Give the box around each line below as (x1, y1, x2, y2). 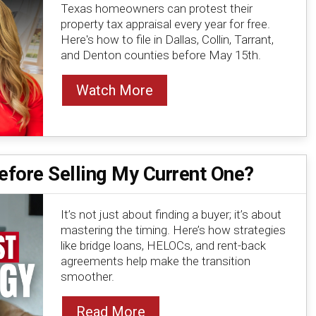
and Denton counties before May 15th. (60, 48, 261, 63)
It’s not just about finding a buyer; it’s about (60, 207, 281, 221)
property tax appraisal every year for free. (60, 17, 270, 32)
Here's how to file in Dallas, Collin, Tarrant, (60, 32, 274, 47)
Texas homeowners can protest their (60, 1, 253, 16)
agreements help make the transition (60, 253, 250, 268)
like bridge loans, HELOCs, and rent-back (60, 238, 266, 253)
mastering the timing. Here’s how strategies (60, 222, 286, 237)
